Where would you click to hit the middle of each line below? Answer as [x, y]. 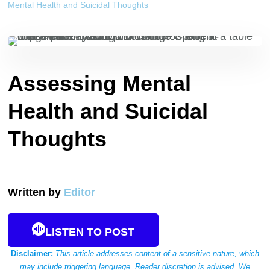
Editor [80, 192]
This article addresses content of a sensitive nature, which [157, 253]
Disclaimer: [33, 253]
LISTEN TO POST [90, 232]
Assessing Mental [100, 83]
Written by [35, 192]
